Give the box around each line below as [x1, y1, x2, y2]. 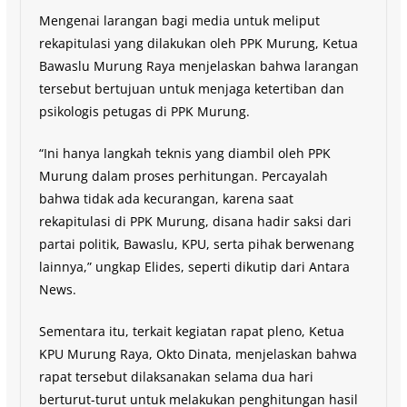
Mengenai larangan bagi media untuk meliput [38, 11, 320, 29]
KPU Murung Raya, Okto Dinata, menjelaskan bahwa [38, 344, 357, 362]
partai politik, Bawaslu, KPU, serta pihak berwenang [38, 234, 354, 253]
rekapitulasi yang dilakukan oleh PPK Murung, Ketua [38, 34, 358, 52]
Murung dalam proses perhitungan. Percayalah [38, 166, 328, 184]
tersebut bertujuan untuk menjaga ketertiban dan [38, 79, 344, 97]
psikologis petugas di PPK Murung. [38, 102, 250, 120]
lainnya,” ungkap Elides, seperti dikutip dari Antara [38, 257, 350, 275]
